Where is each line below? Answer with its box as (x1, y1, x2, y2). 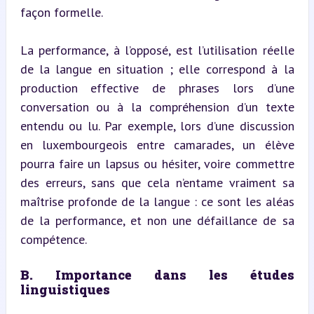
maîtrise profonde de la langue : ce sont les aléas (20, 193, 294, 210)
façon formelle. (20, 4, 103, 20)
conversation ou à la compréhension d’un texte (20, 98, 294, 115)
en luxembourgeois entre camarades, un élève (20, 136, 294, 153)
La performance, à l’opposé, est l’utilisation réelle (20, 41, 294, 58)
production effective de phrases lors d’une (20, 79, 294, 96)
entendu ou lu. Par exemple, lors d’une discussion (20, 117, 294, 134)
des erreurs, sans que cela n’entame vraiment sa (20, 174, 294, 191)
